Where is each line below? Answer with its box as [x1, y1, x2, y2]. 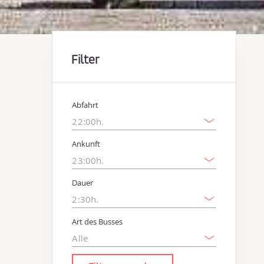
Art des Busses [72, 216, 123, 227]
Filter [71, 52, 100, 67]
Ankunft [72, 138, 101, 150]
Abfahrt [72, 100, 99, 111]
